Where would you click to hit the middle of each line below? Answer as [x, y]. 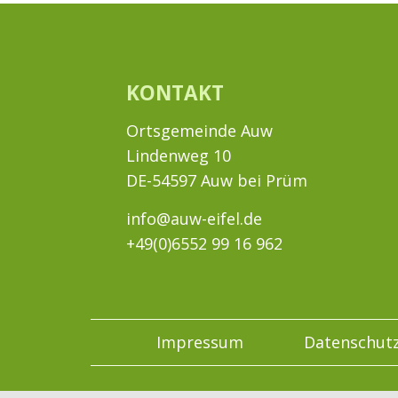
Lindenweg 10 [179, 155]
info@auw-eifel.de [194, 219]
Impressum [200, 342]
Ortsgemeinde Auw [199, 131]
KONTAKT [175, 93]
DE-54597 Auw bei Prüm [217, 180]
